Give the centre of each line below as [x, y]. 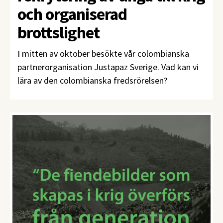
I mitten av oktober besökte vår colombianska [103, 54]
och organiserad [72, 14]
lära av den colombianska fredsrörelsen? [92, 81]
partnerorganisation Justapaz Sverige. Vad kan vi [108, 67]
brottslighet [58, 33]
